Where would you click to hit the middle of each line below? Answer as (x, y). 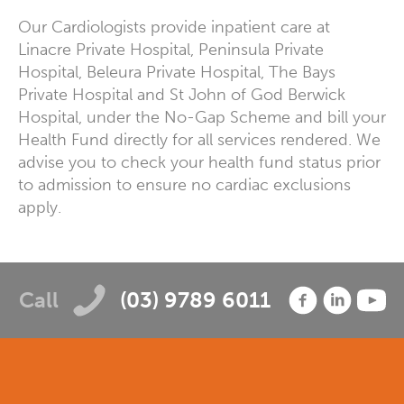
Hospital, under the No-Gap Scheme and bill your (202, 117)
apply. (40, 207)
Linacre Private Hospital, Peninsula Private (171, 49)
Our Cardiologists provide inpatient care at (174, 27)
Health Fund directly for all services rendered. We (199, 139)
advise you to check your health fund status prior (199, 162)
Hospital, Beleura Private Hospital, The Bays (177, 72)
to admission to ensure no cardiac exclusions (184, 184)
